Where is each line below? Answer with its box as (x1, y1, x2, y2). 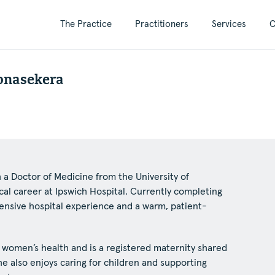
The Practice (60, 20, 112, 29)
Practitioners (135, 20, 188, 29)
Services (212, 20, 246, 29)
